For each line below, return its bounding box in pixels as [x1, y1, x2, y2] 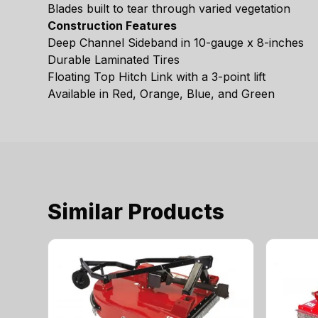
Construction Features [48, 18, 177, 33]
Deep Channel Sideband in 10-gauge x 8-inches [48, 35, 305, 50]
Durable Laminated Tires [48, 53, 180, 67]
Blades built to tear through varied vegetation [48, 1, 291, 16]
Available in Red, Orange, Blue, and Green [48, 87, 275, 102]
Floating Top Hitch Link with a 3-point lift [48, 70, 266, 84]
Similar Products [48, 199, 225, 225]
